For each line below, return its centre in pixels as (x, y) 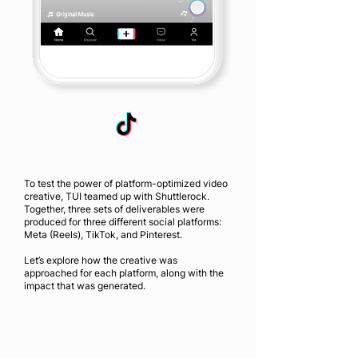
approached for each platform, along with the (124, 273)
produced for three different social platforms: (123, 222)
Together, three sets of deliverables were (114, 209)
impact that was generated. (86, 286)
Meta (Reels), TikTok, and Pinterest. (104, 235)
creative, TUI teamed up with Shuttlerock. (117, 196)
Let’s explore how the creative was (101, 260)
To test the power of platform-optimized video (126, 183)
